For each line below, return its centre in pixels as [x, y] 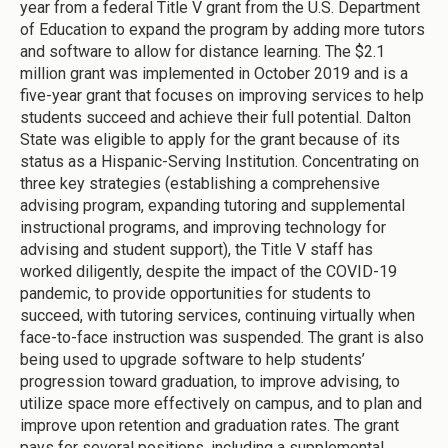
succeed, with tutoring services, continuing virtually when [217, 315]
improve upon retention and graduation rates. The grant [209, 425]
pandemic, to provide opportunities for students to [195, 293]
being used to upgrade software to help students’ [192, 359]
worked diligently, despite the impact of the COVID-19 [208, 271]
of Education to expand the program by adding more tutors [222, 29]
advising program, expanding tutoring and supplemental [212, 205]
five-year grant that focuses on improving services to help [222, 95]
